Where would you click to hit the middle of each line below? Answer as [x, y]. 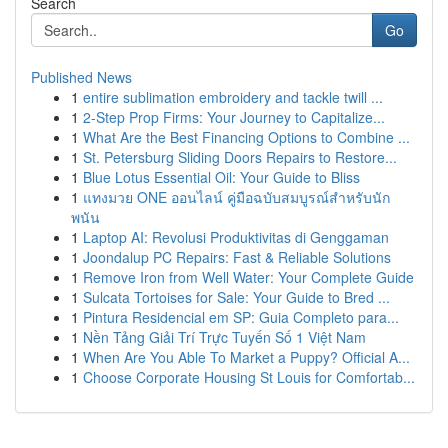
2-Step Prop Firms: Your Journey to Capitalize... [234, 117]
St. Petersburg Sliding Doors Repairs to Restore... [240, 157]
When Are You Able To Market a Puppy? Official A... [246, 357]
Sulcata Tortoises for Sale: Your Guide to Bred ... [236, 297]
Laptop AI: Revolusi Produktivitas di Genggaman [236, 237]
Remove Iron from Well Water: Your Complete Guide [248, 277]
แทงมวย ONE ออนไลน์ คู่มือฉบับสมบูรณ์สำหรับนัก [236, 197]
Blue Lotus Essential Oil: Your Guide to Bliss [221, 177]
